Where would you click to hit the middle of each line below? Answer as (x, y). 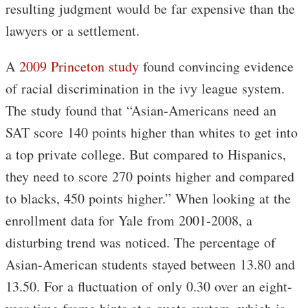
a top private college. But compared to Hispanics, (146, 154)
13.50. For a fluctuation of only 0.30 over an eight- (149, 286)
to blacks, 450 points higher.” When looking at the (148, 198)
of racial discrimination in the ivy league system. (145, 88)
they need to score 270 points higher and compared (150, 176)
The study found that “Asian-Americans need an (141, 110)
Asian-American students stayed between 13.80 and (150, 264)
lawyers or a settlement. (73, 30)
